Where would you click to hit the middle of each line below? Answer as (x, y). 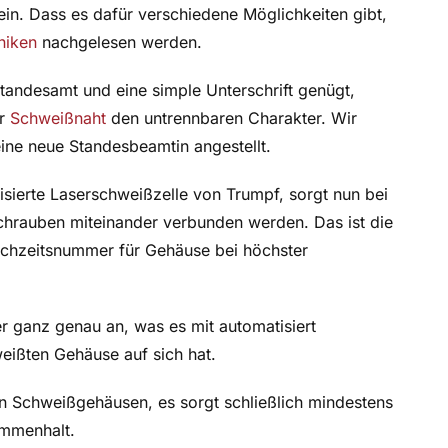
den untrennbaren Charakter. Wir (231, 118)
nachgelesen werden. (119, 42)
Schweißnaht (57, 118)
